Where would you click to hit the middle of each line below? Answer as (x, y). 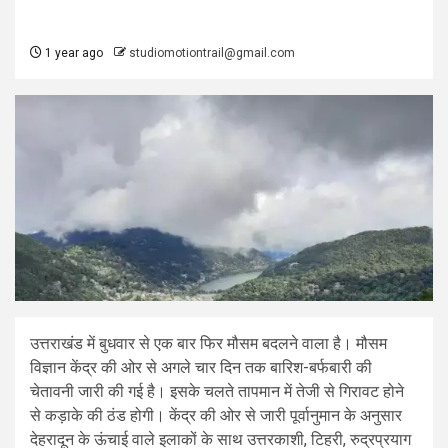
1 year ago (72, 53)
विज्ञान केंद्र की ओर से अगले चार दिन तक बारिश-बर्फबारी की (201, 367)
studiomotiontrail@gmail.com (212, 53)
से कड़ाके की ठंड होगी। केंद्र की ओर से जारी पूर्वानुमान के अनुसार (216, 415)
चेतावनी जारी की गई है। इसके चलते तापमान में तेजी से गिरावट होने (217, 391)
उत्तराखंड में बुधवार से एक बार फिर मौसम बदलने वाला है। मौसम (208, 343)
